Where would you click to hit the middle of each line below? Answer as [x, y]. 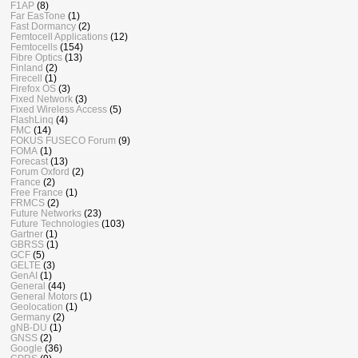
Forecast [29, 161]
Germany [30, 317]
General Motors [44, 296]
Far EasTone [38, 16]
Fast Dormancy [43, 26]
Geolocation [37, 307]
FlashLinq [32, 120]
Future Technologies [55, 224]
